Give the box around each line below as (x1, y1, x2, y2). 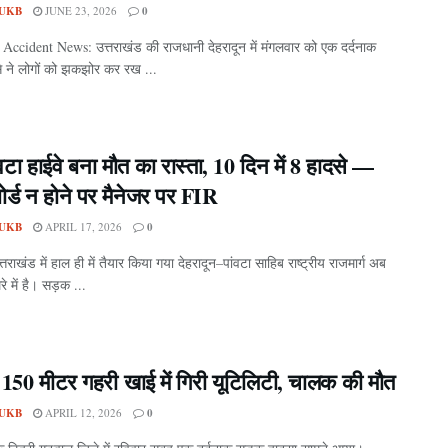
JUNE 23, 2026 (42, 2, 117, 18)
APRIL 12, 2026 (42, 404, 122, 420)
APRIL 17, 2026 (42, 218, 122, 234)
